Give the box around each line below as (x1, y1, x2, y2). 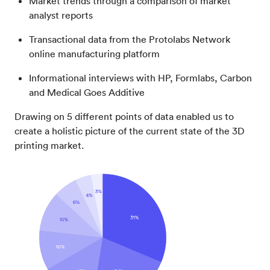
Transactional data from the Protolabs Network (29, 33, 230, 46)
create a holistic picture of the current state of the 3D (14, 125, 245, 137)
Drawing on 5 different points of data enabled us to (14, 110, 234, 123)
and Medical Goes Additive (29, 86, 145, 99)
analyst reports (29, 9, 93, 22)
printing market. (14, 139, 84, 152)
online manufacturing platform (29, 48, 160, 60)
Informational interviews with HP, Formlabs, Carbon (29, 72, 252, 84)
